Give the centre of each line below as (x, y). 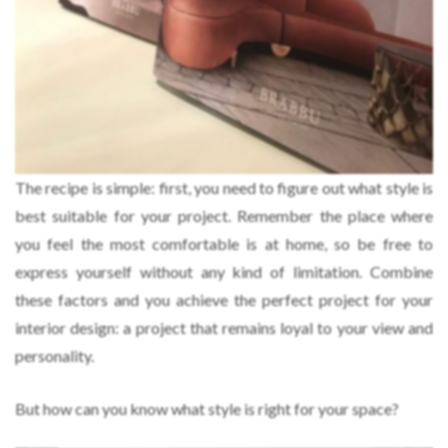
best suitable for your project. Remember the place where (224, 215)
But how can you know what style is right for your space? (207, 408)
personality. (54, 355)
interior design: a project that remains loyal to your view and (224, 327)
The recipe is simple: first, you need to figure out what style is (224, 187)
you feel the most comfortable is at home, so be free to (224, 243)
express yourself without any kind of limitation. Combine (224, 271)
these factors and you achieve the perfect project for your (224, 299)
